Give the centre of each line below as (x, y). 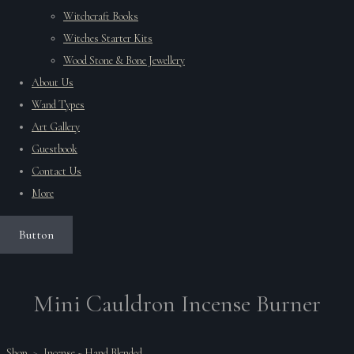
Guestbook (55, 149)
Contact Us (56, 171)
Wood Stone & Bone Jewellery (124, 60)
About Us (53, 82)
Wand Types (58, 104)
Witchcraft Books (101, 16)
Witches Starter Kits (108, 38)
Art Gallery (56, 126)
